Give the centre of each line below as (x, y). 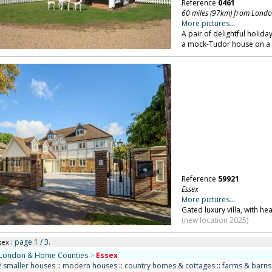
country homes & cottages (169, 266)
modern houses (90, 266)
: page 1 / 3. (29, 242)
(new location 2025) (215, 220)
